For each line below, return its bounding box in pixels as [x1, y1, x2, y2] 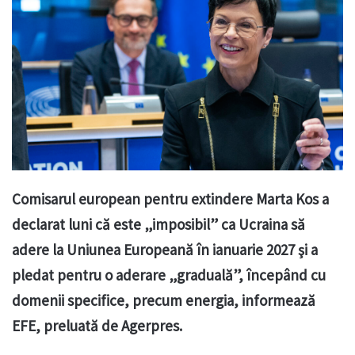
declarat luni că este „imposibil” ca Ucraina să [12, 215, 305, 235]
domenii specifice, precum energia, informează [12, 291, 315, 311]
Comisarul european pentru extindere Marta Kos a [12, 189, 329, 209]
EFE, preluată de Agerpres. [12, 316, 182, 336]
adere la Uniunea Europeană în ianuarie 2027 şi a [12, 240, 318, 260]
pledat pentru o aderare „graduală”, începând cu [12, 265, 326, 285]
